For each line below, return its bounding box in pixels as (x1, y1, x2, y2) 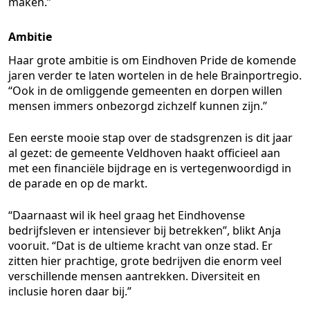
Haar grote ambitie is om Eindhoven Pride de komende (8, 53, 296, 69)
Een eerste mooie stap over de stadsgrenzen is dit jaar (8, 130, 293, 146)
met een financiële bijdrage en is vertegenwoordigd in (8, 161, 291, 176)
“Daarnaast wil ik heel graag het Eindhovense (8, 208, 245, 224)
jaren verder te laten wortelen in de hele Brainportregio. (8, 68, 302, 84)
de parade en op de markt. (8, 176, 147, 192)
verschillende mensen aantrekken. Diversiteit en (8, 268, 260, 284)
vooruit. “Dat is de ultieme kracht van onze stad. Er (8, 238, 273, 254)
